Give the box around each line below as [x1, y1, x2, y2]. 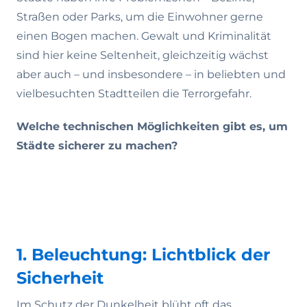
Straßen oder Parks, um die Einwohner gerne [16, 10, 263, 23]
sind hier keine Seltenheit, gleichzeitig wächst [16, 49, 269, 62]
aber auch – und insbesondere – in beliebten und [16, 68, 286, 81]
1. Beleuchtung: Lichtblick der [16, 245, 270, 265]
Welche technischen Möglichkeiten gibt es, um [16, 120, 288, 133]
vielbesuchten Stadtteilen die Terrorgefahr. [16, 87, 251, 100]
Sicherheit [16, 268, 103, 288]
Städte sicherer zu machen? [16, 139, 177, 152]
